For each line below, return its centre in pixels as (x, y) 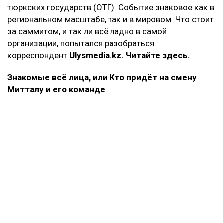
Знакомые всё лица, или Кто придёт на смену (102, 77)
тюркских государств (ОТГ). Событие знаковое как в (111, 7)
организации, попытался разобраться (81, 43)
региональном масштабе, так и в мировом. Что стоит (111, 19)
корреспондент (38, 55)
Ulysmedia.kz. (97, 55)
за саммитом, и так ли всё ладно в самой (87, 31)
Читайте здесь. (158, 55)
